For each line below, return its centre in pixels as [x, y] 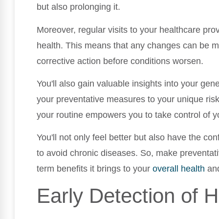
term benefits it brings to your [95, 169]
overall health [179, 169]
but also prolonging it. [78, 7]
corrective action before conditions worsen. [120, 61]
